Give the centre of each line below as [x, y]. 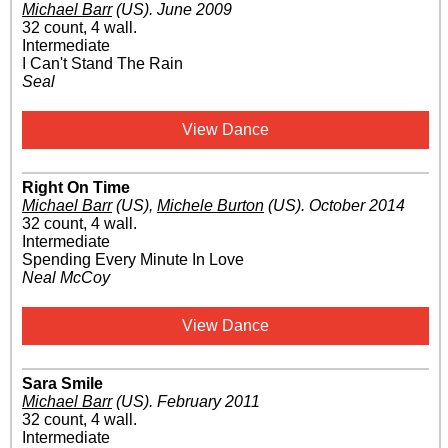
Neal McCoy [66, 278]
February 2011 [208, 402]
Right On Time [76, 188]
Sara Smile [62, 384]
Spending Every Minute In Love [133, 260]
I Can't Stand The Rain [102, 64]
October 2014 [357, 206]
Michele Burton [210, 206]
